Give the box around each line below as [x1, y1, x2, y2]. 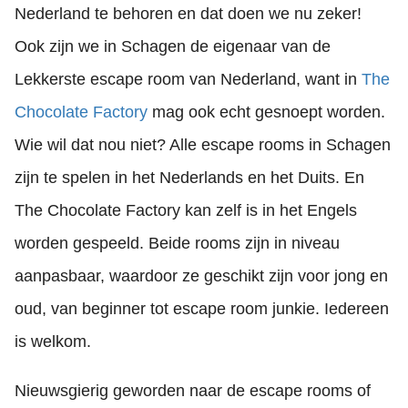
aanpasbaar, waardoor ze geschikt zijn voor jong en [15, 267, 388, 285]
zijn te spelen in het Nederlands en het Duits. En [15, 168, 364, 187]
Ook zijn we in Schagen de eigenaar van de [15, 37, 331, 56]
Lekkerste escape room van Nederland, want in [15, 70, 362, 88]
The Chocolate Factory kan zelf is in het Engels [15, 201, 357, 219]
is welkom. [15, 332, 91, 351]
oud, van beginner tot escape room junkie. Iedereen [15, 300, 389, 318]
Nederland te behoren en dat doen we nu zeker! [15, 5, 362, 23]
